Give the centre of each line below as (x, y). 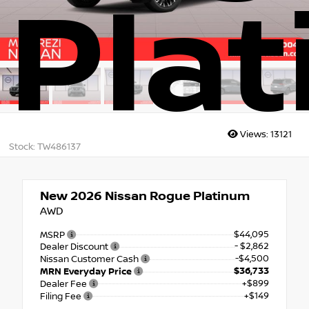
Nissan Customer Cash (90, 260)
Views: (254, 135)
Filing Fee (62, 296)
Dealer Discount (75, 247)
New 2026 (71, 196)
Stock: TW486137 (44, 147)
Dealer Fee (64, 284)
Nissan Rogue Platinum (176, 196)
